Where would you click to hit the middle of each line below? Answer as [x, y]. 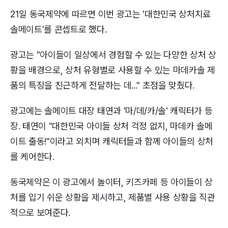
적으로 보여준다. [40, 212]
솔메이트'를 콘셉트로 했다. [59, 29]
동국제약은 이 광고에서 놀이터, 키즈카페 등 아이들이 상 [112, 182]
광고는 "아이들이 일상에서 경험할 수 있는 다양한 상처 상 [113, 54]
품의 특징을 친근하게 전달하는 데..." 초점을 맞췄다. [103, 85]
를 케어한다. [32, 156]
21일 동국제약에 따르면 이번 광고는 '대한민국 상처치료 [111, 14]
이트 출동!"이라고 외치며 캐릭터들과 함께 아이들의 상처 [112, 141]
